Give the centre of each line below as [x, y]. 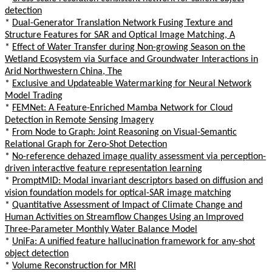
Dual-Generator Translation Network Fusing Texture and [122, 23]
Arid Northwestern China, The [63, 71]
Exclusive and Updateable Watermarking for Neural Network [132, 83]
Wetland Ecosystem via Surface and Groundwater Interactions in [131, 59]
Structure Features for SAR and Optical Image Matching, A [120, 35]
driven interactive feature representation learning [104, 168]
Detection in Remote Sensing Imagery [79, 120]
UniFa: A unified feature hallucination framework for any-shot [134, 241]
